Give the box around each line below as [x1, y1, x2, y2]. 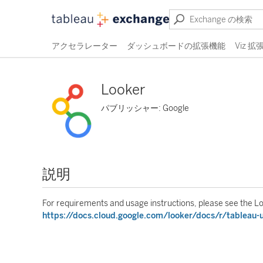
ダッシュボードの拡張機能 [127, 41, 225, 51]
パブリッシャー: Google [101, 103, 189, 113]
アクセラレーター [52, 41, 117, 51]
